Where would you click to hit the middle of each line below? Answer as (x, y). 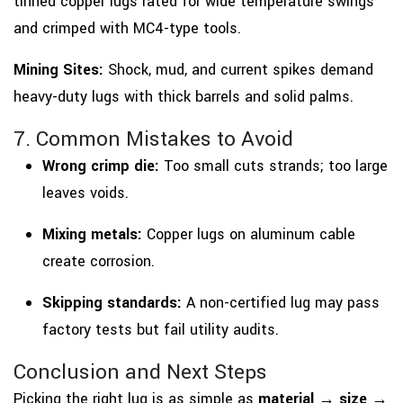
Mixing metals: (92, 234)
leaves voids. (85, 193)
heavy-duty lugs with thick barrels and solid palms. (184, 96)
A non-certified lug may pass (281, 302)
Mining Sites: (58, 69)
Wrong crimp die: (101, 166)
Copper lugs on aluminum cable (249, 234)
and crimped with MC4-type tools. (127, 28)
